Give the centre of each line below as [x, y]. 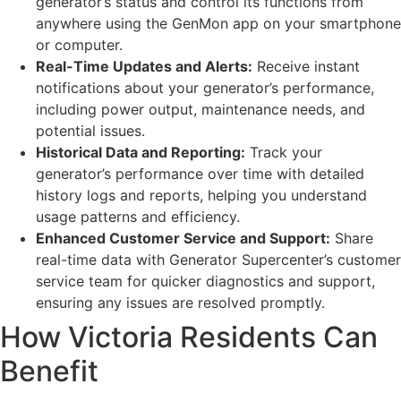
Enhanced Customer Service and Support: [183, 238]
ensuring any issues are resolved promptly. [180, 302]
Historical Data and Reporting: [141, 152]
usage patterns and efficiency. [138, 216]
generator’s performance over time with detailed [200, 173]
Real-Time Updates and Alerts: [144, 66]
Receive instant [306, 66]
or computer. [79, 44]
